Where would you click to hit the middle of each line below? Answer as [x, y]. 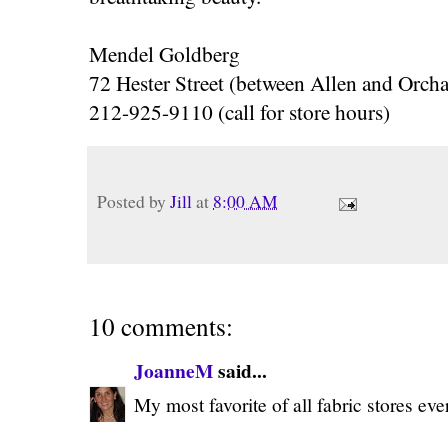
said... [240, 370]
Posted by [133, 202]
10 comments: [161, 325]
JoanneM [173, 370]
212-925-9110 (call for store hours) [239, 112]
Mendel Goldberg [164, 54]
